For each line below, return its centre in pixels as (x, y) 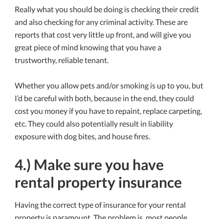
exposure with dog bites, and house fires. (82, 136)
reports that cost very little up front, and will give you (103, 35)
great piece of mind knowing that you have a (88, 47)
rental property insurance (98, 182)
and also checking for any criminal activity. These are (101, 22)
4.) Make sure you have (89, 164)
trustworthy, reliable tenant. (62, 60)
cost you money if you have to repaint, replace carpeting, (108, 111)
